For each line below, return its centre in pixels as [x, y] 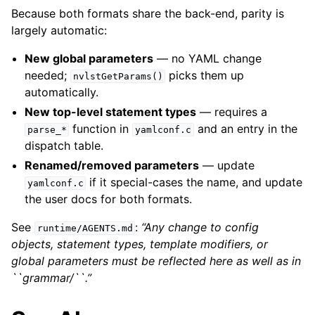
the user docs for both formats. [109, 199]
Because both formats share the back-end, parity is [148, 13]
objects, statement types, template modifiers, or [140, 244]
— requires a [232, 112]
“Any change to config [200, 227]
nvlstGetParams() [118, 76]
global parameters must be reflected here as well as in [156, 261]
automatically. [62, 92]
